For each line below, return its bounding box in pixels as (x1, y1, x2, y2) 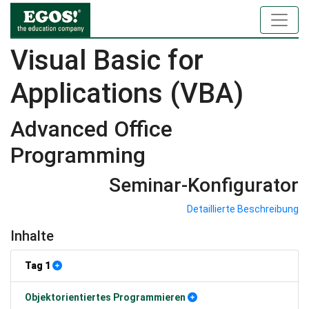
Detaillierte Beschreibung (187, 203, 299, 215)
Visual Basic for (10, 44, 203, 77)
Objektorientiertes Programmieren (25, 292, 186, 303)
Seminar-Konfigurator (109, 174, 299, 197)
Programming (10, 142, 146, 168)
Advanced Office (10, 116, 172, 142)
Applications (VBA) (10, 77, 243, 110)
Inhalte (10, 228, 54, 244)
